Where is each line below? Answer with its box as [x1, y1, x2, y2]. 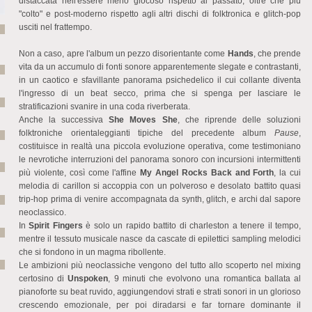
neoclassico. [19, 208, 66, 218]
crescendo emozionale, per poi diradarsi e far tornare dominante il [19, 300, 301, 311]
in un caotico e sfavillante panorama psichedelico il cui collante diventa [19, 75, 301, 86]
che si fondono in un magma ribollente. [19, 247, 166, 258]
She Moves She [109, 115, 178, 125]
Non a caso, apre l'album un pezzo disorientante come [19, 49, 228, 59]
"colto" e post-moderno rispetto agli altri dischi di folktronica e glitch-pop [19, 9, 301, 19]
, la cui [274, 168, 302, 178]
